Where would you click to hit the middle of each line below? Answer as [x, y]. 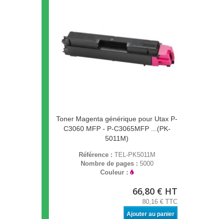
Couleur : [115, 173]
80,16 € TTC [160, 202]
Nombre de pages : [110, 164]
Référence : [96, 155]
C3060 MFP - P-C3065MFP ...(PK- [117, 129]
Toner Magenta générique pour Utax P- [117, 119]
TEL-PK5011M [135, 155]
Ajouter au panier [151, 214]
